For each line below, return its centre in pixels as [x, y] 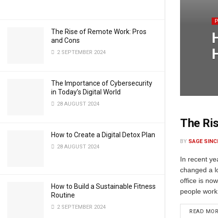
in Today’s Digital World [86, 92]
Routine [63, 195]
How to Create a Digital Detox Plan [103, 135]
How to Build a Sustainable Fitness [103, 186]
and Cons [65, 40]
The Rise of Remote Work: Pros [99, 32]
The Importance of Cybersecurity [102, 83]
